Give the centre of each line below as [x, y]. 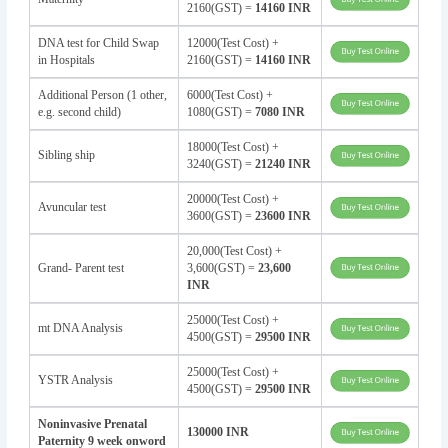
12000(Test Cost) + [232, 42]
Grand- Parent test [80, 267]
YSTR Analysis [75, 379]
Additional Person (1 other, [102, 94]
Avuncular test [71, 206]
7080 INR [279, 111]
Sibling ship [66, 154]
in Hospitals [66, 59]
